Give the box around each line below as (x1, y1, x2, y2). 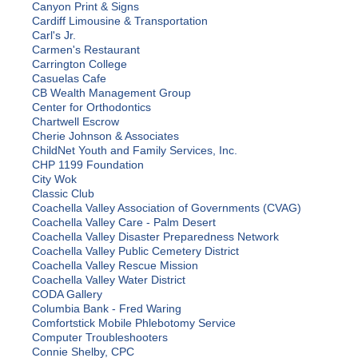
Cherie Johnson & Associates (32, 129, 179, 143)
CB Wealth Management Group (32, 86, 191, 100)
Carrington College (32, 58, 127, 71)
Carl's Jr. (32, 29, 76, 42)
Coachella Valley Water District (32, 273, 185, 287)
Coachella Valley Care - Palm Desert (32, 216, 216, 229)
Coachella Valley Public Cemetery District (32, 245, 239, 258)
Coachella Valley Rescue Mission (32, 259, 198, 272)
